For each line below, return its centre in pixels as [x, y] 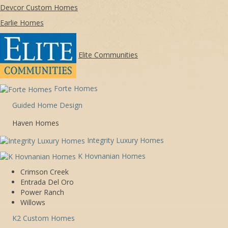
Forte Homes [76, 89]
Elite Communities [108, 55]
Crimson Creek [45, 172]
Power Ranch [42, 192]
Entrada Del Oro [47, 182]
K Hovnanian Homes [112, 156]
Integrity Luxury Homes [125, 140]
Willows [33, 203]
